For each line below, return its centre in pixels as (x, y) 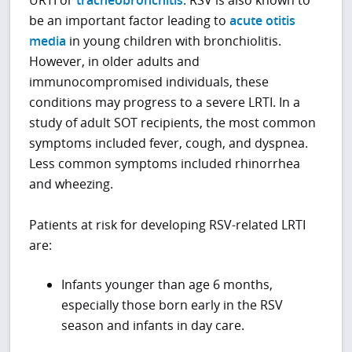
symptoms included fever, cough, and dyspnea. (169, 143)
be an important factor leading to (130, 21)
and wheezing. (71, 184)
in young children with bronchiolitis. (174, 41)
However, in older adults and (115, 62)
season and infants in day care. (153, 326)
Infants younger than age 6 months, (167, 285)
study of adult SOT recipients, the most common (173, 123)
